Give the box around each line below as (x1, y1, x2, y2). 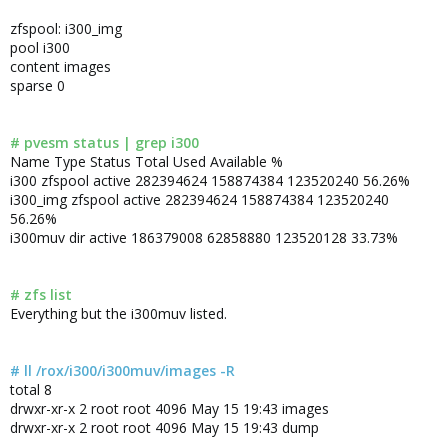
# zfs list (10, 285, 72, 304)
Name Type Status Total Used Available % (10, 152, 283, 171)
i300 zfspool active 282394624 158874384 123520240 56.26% (10, 171, 410, 190)
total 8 (10, 380, 52, 399)
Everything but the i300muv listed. (10, 304, 227, 323)
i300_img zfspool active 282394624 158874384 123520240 (10, 190, 389, 209)
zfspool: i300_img (10, 19, 122, 38)
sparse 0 (10, 76, 65, 95)
